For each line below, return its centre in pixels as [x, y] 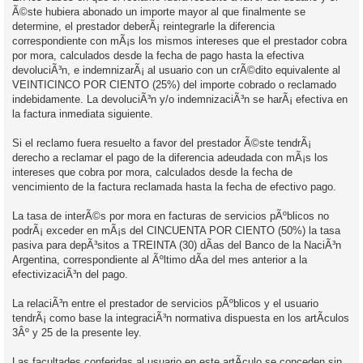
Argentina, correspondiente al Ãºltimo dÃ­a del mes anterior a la [160, 259]
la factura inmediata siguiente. [83, 113]
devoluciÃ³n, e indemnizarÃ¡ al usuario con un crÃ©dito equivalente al [176, 70]
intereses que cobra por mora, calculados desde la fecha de [152, 172]
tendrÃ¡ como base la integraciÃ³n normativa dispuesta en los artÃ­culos [181, 318]
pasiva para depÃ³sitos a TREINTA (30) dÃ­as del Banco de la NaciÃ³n [177, 245]
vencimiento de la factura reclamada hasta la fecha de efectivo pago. [174, 186]
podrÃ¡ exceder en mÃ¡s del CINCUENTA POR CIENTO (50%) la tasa [176, 230]
